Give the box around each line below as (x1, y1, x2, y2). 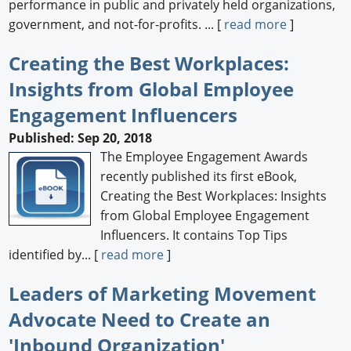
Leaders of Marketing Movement (9, 280, 317, 307)
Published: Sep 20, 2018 (9, 129, 153, 147)
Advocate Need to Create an (9, 306, 271, 333)
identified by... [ (9, 246, 102, 264)
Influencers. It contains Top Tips (100, 226, 288, 244)
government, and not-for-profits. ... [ (9, 15, 225, 33)
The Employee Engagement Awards (100, 148, 309, 166)
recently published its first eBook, (100, 168, 298, 186)
